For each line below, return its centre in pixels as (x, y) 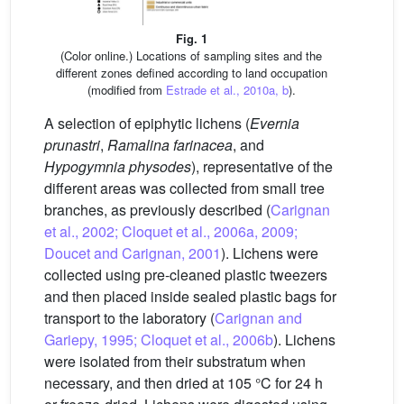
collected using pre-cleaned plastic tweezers (186, 274)
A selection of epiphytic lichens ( (147, 123)
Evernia (275, 123)
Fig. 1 (191, 38)
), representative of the (262, 166)
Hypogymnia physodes (118, 166)
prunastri (72, 144)
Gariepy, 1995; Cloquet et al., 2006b (159, 339)
